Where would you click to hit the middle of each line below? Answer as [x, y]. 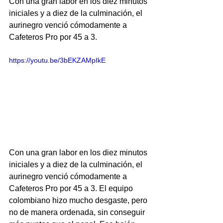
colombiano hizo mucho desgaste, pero [79, 200]
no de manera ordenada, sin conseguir [78, 212]
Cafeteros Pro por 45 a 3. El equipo [72, 188]
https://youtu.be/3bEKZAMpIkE [57, 60]
